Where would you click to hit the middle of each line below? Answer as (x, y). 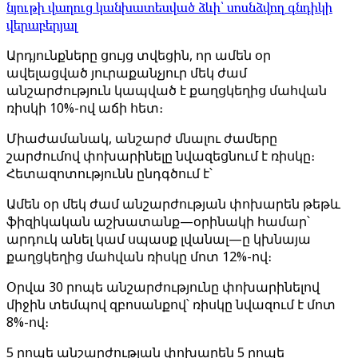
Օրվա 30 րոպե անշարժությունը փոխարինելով (163, 287)
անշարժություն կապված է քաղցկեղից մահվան (167, 90)
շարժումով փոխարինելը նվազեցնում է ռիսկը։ (161, 156)
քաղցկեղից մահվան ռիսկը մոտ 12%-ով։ (139, 257)
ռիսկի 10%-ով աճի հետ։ (85, 108)
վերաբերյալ (42, 25)
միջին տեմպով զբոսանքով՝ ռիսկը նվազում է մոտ (171, 304)
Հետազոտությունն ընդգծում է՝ (109, 173)
